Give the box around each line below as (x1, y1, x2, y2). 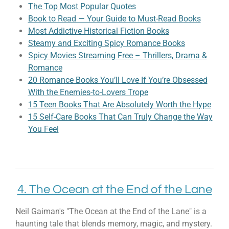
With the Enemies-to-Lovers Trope (28, 87, 148, 98)
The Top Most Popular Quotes (28, 2, 136, 12)
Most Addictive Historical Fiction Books (28, 26, 169, 36)
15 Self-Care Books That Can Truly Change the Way (28, 112, 213, 122)
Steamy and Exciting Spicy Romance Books (28, 38, 185, 49)
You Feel (28, 124, 59, 134)
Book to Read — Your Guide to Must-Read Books (28, 14, 201, 24)
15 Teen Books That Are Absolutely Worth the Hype (28, 100, 211, 110)
